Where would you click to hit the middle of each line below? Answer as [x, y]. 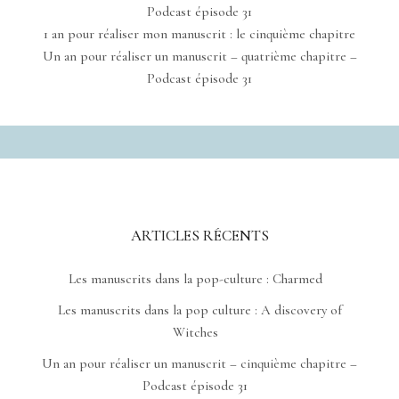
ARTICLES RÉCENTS [199, 236]
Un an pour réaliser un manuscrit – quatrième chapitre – [199, 57]
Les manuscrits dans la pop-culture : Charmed [195, 279]
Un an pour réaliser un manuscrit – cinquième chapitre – [199, 364]
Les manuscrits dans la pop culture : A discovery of [199, 310]
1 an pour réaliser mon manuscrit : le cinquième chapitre [199, 34]
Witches [195, 333]
